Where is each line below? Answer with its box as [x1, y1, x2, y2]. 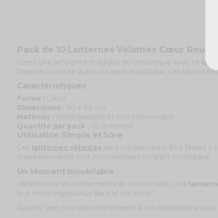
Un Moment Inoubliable [17, 166, 114, 176]
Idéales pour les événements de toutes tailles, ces [17, 179, 189, 188]
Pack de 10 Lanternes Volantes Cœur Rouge [17, 44, 217, 55]
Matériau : [17, 112, 54, 122]
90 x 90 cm [65, 103, 106, 112]
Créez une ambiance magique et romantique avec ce [17, 58, 201, 67]
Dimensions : [17, 103, 65, 112]
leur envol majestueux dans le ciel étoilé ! [17, 188, 155, 198]
